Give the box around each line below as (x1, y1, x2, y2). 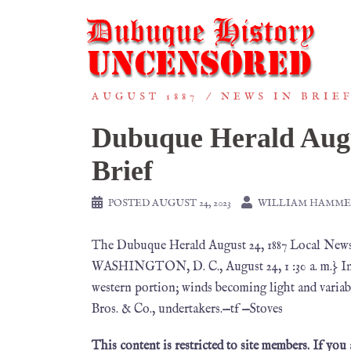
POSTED (108, 197, 152, 210)
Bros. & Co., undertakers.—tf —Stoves (92, 302, 283, 317)
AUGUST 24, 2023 (152, 197, 231, 210)
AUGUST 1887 (92, 90, 198, 103)
